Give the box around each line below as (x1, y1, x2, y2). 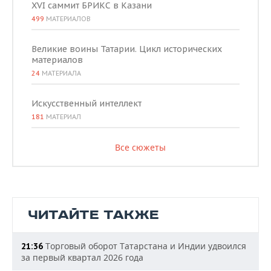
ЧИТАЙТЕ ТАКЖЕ (28, 207, 159, 224)
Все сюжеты (114, 142, 166, 154)
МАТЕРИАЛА (40, 69, 81, 78)
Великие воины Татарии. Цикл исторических (31, 44, 222, 55)
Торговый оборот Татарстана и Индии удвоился (43, 240, 246, 252)
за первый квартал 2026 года (21, 252, 143, 264)
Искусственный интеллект (31, 98, 142, 109)
